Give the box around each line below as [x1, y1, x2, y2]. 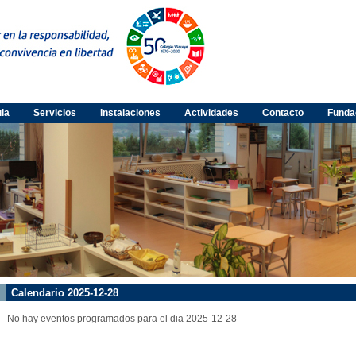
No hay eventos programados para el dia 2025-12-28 [7, 312, 237, 324]
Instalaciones [100, 107, 161, 118]
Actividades [184, 107, 238, 118]
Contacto [262, 107, 304, 118]
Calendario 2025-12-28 [11, 286, 118, 299]
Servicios [33, 107, 76, 118]
